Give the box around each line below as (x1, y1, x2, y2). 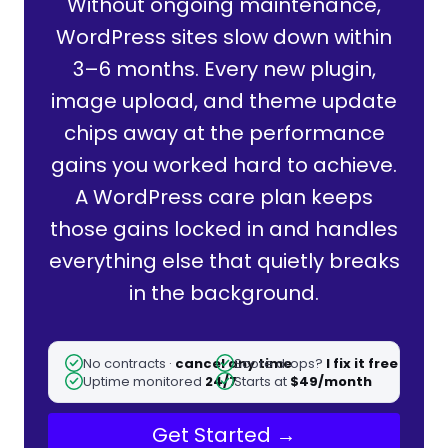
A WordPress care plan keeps (75, 183, 373, 211)
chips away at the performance (63, 119, 385, 147)
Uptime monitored (83, 371, 205, 391)
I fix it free (326, 353, 398, 373)
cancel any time (175, 353, 292, 373)
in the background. (129, 279, 319, 307)
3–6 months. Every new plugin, (72, 55, 376, 83)
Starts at (234, 371, 290, 391)
